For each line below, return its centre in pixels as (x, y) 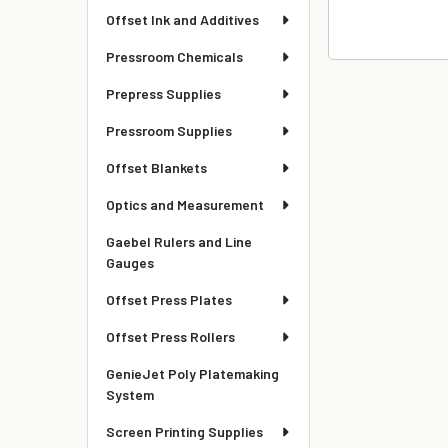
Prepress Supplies (163, 93)
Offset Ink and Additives (182, 19)
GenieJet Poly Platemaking (192, 373)
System (130, 394)
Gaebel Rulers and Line (179, 241)
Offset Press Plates (169, 299)
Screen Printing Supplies (184, 431)
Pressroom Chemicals (174, 56)
